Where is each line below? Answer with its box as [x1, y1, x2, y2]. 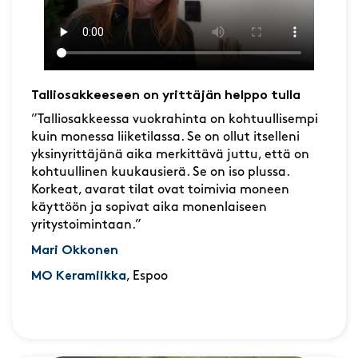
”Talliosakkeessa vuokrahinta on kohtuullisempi [31, 113, 318, 127]
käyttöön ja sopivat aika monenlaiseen [31, 201, 267, 215]
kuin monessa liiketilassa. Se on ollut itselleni [31, 131, 300, 145]
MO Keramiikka [31, 270, 126, 284]
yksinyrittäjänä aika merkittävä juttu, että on [31, 149, 309, 162]
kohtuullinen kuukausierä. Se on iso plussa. [31, 166, 289, 180]
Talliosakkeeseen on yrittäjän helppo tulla [31, 89, 300, 103]
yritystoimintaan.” [31, 219, 141, 233]
